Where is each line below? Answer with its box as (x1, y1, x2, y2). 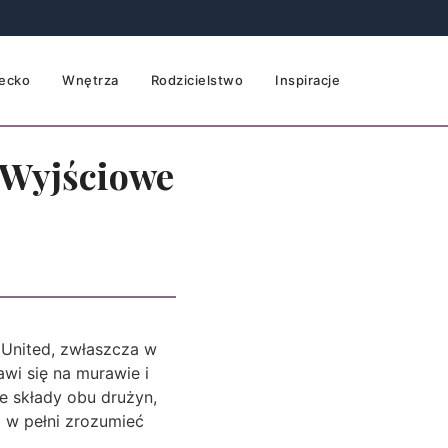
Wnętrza (62, 72, 119, 88)
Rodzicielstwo (150, 72, 243, 88)
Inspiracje (275, 72, 340, 88)
